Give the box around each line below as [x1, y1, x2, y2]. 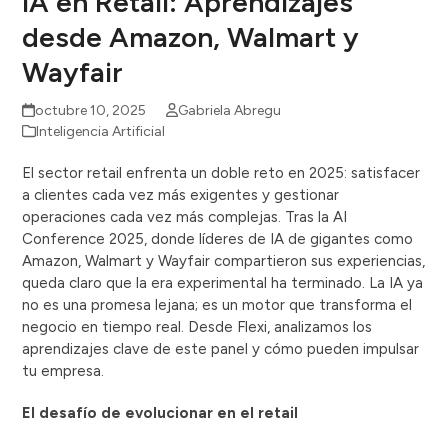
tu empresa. [22, 362, 105, 381]
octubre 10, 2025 [34, 102, 146, 120]
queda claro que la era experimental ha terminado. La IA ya [22, 274, 424, 293]
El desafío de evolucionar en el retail [22, 404, 299, 423]
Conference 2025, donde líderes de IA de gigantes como [22, 230, 414, 249]
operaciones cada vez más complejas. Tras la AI [22, 208, 348, 227]
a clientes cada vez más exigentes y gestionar [22, 186, 340, 205]
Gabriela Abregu [177, 102, 281, 120]
